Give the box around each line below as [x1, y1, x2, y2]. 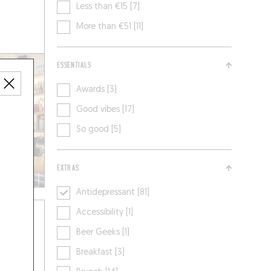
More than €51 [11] [76, 22, 144, 32]
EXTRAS [57, 163, 79, 174]
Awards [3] [76, 85, 117, 95]
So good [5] [76, 125, 122, 135]
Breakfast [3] [76, 248, 125, 258]
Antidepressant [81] [76, 188, 150, 198]
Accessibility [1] [76, 208, 134, 218]
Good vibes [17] [76, 105, 135, 115]
